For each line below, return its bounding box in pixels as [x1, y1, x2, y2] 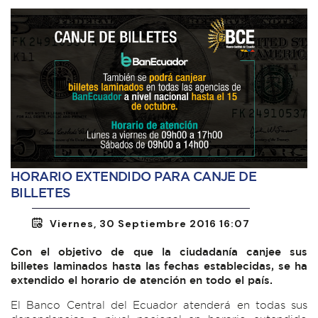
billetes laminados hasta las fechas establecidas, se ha [11, 259, 307, 273]
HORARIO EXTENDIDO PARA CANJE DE [11, 168, 257, 185]
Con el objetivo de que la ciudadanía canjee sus [11, 245, 307, 259]
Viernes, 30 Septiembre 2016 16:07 [50, 217, 250, 231]
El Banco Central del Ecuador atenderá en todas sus [11, 298, 307, 312]
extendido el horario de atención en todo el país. [11, 273, 273, 287]
